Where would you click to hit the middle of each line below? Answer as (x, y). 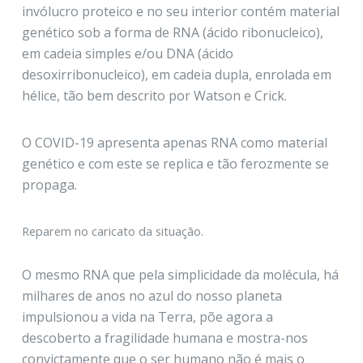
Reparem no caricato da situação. (112, 231)
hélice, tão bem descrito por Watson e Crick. (154, 95)
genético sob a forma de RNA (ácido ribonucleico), (172, 32)
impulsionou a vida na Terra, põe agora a (147, 316)
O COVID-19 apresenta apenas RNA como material (174, 142)
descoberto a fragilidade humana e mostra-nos (164, 337)
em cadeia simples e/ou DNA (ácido (127, 53)
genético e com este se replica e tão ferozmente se (175, 163)
